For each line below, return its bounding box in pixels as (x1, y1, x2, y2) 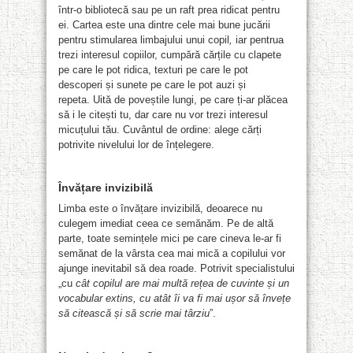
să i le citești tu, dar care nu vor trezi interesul (58, 108, 268, 121)
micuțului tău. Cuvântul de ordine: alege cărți (58, 123, 262, 136)
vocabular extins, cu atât (58, 292, 174, 304)
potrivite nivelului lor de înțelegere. (58, 138, 214, 150)
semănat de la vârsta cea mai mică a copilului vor (58, 247, 285, 259)
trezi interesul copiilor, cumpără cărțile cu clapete (58, 48, 281, 61)
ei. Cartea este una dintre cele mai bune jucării (58, 18, 270, 31)
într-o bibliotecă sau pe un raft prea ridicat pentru (58, 3, 280, 16)
